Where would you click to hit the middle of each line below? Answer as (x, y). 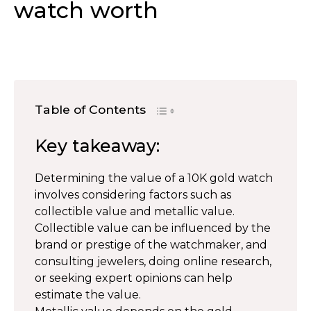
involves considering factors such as (133, 195)
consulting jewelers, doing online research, (153, 261)
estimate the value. (88, 295)
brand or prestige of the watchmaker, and (151, 245)
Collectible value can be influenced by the (153, 228)
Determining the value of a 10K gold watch (154, 178)
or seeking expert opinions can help (134, 278)
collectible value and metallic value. (135, 211)
